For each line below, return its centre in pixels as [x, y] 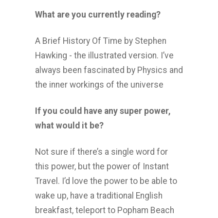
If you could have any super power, [103, 111]
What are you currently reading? [98, 15]
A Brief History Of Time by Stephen [101, 41]
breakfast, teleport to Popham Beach [105, 210]
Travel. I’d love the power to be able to [106, 181]
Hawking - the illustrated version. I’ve [104, 55]
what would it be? [69, 126]
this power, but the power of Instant [102, 166]
